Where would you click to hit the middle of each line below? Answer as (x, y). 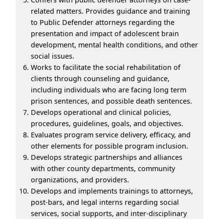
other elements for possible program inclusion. (109, 146)
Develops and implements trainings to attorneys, (112, 191)
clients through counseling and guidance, (100, 78)
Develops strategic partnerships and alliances (107, 157)
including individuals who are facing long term (109, 89)
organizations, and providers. (80, 179)
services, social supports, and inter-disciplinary (109, 213)
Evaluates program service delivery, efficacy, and (111, 134)
